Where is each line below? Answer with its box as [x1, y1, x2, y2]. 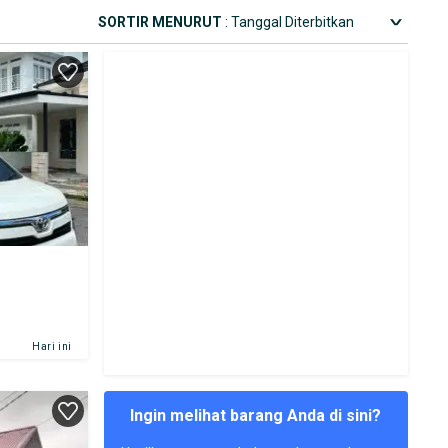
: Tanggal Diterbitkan [225, 13, 354, 30]
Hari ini [31, 340, 72, 352]
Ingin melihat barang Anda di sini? [130, 406, 382, 425]
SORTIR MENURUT [98, 13, 222, 30]
